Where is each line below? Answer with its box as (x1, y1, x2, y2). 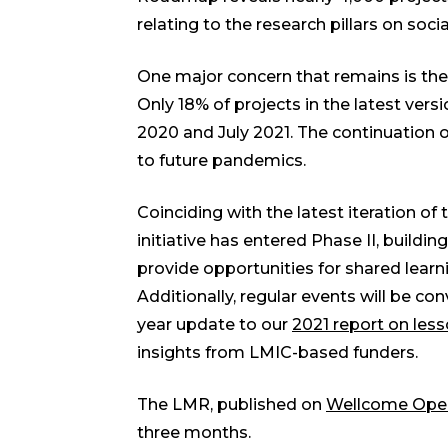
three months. (137, 423, 259, 443)
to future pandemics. (137, 151, 314, 171)
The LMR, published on (137, 395, 326, 415)
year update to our (137, 315, 292, 335)
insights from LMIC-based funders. (137, 343, 426, 363)
